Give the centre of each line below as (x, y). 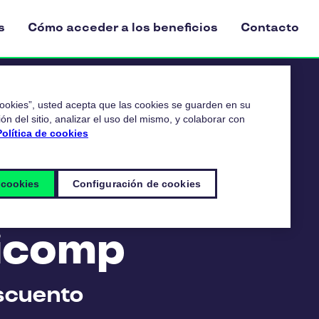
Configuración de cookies (136, 184)
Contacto (270, 28)
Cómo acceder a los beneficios (123, 28)
